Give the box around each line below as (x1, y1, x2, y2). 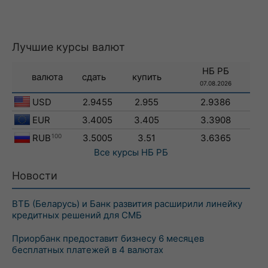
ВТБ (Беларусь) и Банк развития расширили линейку (12, 198, 242, 209)
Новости (12, 169, 57, 182)
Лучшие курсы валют (12, 41, 125, 53)
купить (132, 71, 162, 83)
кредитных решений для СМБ (12, 209, 142, 221)
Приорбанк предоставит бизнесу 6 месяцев (12, 233, 204, 244)
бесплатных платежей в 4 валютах (12, 244, 163, 255)
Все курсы (94, 147, 139, 158)
